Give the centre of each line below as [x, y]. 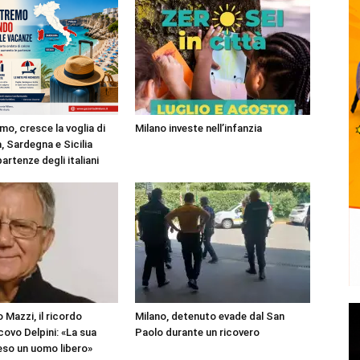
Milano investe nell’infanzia [198, 128]
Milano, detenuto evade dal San [210, 316]
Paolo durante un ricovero [197, 332]
